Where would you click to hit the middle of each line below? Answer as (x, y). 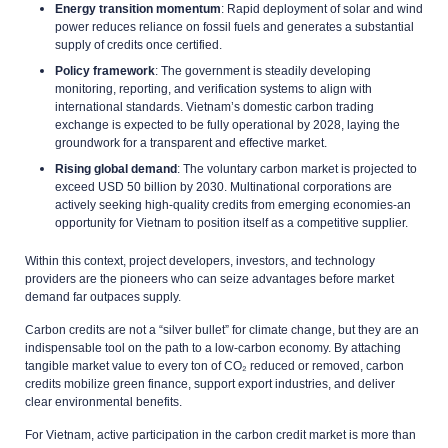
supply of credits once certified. (138, 44)
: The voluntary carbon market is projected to (297, 168)
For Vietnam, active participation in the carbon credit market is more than (220, 434)
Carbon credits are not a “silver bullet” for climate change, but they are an (222, 329)
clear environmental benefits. (103, 401)
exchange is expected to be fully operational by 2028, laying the (227, 124)
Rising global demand (116, 168)
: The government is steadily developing (263, 70)
